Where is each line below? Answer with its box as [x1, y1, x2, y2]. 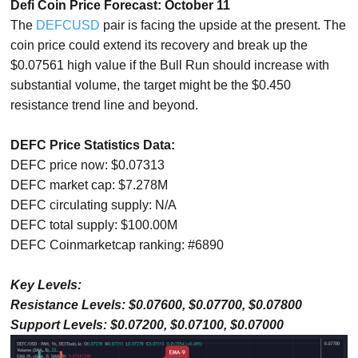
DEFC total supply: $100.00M [10, 218, 178, 232]
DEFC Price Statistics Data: [10, 138, 176, 152]
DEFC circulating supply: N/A [10, 198, 177, 212]
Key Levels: [10, 278, 82, 292]
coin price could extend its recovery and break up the [10, 38, 308, 52]
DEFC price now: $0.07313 [10, 158, 165, 172]
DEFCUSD [36, 18, 101, 32]
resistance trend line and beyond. [10, 98, 199, 112]
